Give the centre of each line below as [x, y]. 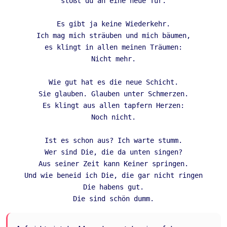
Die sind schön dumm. [113, 199]
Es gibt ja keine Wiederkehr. [113, 24]
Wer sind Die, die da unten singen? [113, 152]
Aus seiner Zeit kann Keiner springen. [113, 164]
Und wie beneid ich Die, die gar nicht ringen [113, 175]
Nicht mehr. [113, 59]
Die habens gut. [113, 187]
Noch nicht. [113, 117]
